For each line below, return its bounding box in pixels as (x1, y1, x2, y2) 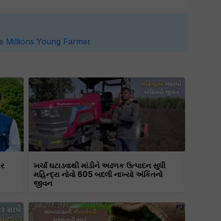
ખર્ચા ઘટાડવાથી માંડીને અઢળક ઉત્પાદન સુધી (34, 161, 166, 171)
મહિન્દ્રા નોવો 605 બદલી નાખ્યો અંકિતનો (34, 170, 163, 180)
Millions (6, 37, 34, 47)
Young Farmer (37, 37, 91, 47)
